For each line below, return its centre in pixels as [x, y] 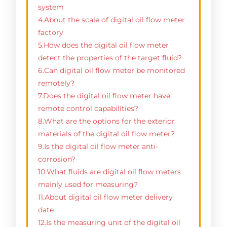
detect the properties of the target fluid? [110, 58]
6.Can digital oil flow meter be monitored [112, 70]
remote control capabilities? [88, 108]
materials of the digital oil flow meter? [107, 134]
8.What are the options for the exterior [107, 121]
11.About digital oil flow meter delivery [106, 197]
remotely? [56, 83]
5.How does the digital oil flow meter [104, 45]
